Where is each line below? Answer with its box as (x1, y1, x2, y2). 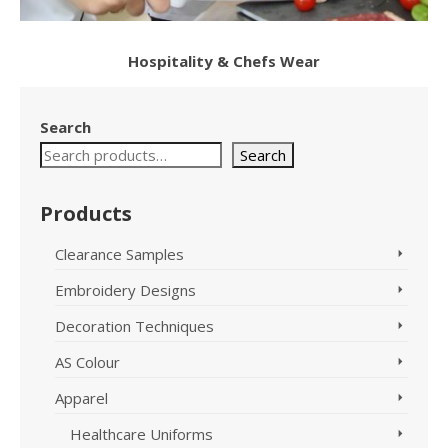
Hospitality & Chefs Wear (128, 50, 320, 71)
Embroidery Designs (55, 279, 196, 300)
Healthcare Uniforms (70, 423, 213, 444)
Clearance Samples (55, 243, 184, 264)
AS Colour (55, 351, 120, 372)
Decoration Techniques (55, 315, 214, 336)
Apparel (55, 387, 108, 408)
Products (40, 199, 132, 227)
